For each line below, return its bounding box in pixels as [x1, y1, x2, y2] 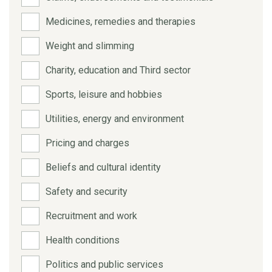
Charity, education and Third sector [46, 64, 191, 76]
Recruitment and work [46, 209, 137, 222]
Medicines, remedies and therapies [46, 15, 195, 27]
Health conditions [46, 234, 120, 246]
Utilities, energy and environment [46, 112, 184, 124]
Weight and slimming [46, 39, 134, 52]
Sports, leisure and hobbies [46, 88, 162, 100]
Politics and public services [46, 258, 163, 270]
